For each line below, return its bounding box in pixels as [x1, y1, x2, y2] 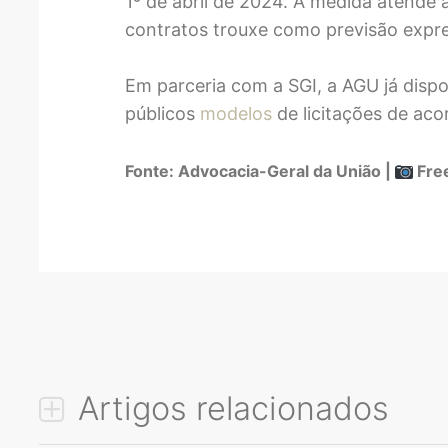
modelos [200, 103, 273, 125]
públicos [125, 103, 201, 125]
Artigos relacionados [69, 388, 389, 428]
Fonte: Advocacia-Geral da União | [125, 161, 396, 182]
